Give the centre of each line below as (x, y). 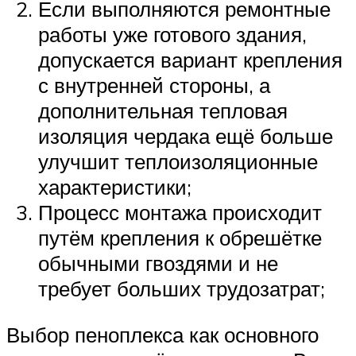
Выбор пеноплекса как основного (163, 334)
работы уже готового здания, (172, 35)
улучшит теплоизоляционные (178, 162)
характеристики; (115, 187)
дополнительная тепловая (163, 111)
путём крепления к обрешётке (180, 238)
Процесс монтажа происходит (180, 213)
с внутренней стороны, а (154, 85)
